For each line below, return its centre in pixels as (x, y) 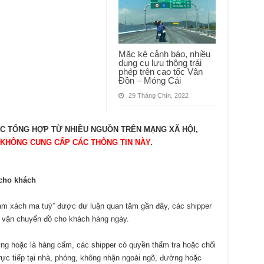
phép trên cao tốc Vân (160, 71)
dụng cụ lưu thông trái (160, 62)
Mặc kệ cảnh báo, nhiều (164, 54)
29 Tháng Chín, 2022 (158, 95)
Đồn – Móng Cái (149, 80)
